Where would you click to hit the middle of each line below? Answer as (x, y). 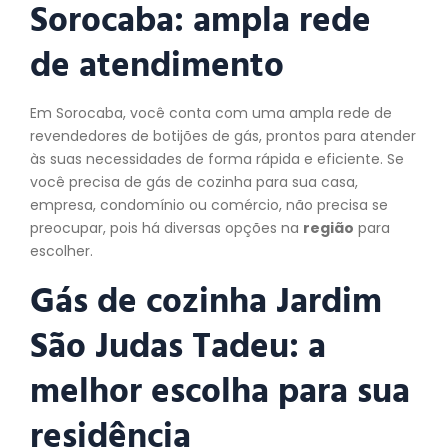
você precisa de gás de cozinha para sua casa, (194, 182)
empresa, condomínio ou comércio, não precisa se (209, 205)
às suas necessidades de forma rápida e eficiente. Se (217, 159)
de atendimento (157, 63)
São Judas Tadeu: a (178, 344)
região (328, 228)
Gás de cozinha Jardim (206, 299)
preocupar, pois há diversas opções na (166, 228)
